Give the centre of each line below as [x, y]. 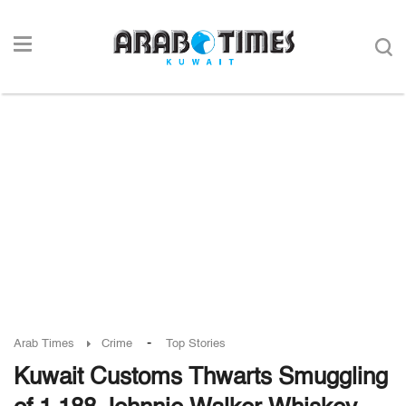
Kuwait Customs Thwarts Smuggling [201, 378]
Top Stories [196, 344]
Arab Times [44, 344]
